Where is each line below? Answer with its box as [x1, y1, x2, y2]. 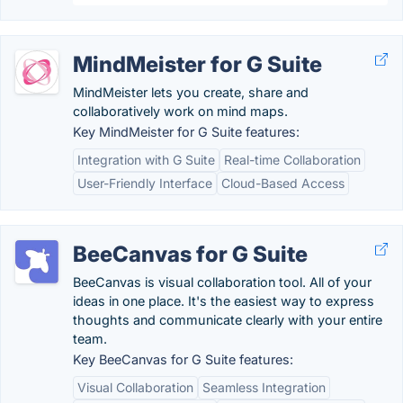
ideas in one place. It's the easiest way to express [73, 293, 374, 309]
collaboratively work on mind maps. [73, 103, 288, 119]
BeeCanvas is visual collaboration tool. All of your [73, 274, 372, 290]
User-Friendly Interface [77, 175, 212, 191]
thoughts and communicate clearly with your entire [73, 312, 382, 327]
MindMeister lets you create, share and [73, 85, 309, 100]
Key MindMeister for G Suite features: [73, 124, 300, 139]
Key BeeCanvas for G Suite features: [73, 352, 293, 367]
